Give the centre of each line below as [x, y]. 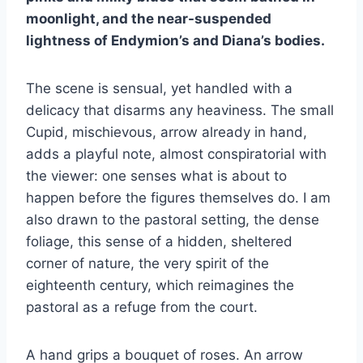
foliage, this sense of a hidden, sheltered [159, 241]
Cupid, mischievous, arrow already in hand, [167, 132]
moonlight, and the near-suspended [149, 18]
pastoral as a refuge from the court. [142, 307]
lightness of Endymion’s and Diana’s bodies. [175, 40]
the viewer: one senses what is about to [156, 175]
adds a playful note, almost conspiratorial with [176, 154]
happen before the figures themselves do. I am [178, 197]
